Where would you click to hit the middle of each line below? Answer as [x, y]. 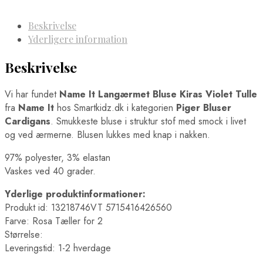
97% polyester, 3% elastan [58, 157]
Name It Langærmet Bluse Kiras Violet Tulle [158, 94]
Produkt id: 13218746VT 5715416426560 [88, 207]
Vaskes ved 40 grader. [50, 171]
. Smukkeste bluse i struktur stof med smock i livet [148, 121]
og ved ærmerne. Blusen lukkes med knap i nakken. [107, 134]
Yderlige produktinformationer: [75, 194]
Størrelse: [24, 234]
